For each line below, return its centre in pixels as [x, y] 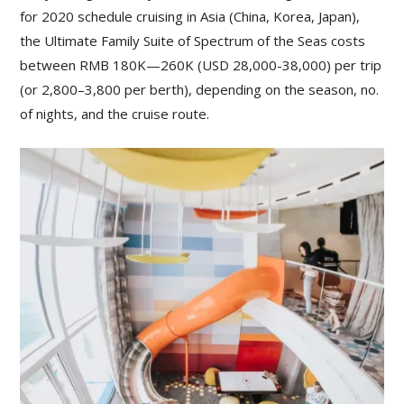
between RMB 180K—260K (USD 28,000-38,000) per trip [201, 65]
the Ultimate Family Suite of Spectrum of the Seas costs [193, 41]
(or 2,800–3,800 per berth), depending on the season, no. [200, 90]
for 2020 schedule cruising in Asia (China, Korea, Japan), [190, 17]
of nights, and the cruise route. [115, 114]
